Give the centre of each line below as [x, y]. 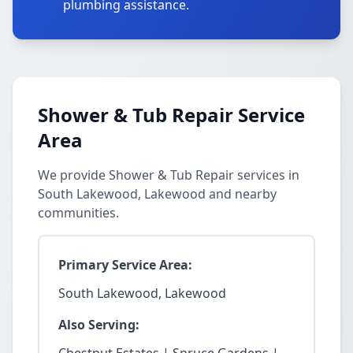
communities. [78, 213]
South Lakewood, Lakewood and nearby [157, 194]
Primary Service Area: [125, 265]
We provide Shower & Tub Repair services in [169, 175]
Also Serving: [99, 325]
